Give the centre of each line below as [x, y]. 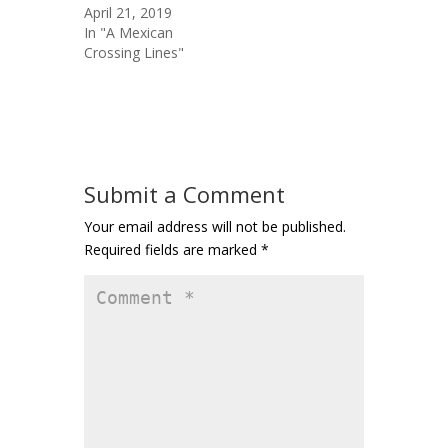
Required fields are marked [172, 249]
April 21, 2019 [128, 12]
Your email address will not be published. [215, 226]
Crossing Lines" [134, 52]
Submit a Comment [184, 193]
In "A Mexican [128, 32]
